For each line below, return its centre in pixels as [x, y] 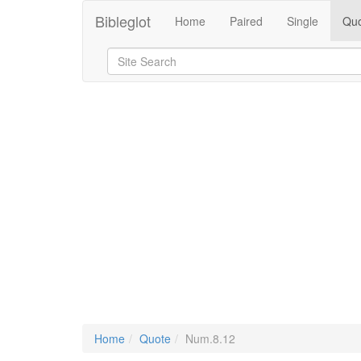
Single [303, 21]
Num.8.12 [210, 338]
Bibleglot [123, 21]
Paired [246, 21]
